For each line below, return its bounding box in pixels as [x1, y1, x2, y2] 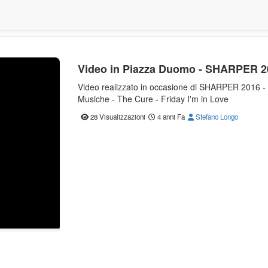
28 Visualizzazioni [90, 112, 145, 121]
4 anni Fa [155, 112, 185, 121]
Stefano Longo [193, 112, 238, 121]
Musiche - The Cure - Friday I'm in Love [77, 93, 229, 105]
